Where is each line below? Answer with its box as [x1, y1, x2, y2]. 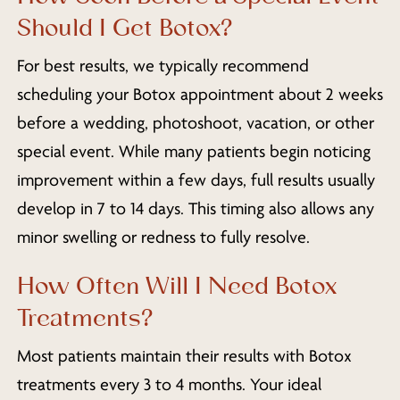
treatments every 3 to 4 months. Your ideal [16, 375, 321, 396]
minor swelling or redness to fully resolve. [16, 227, 310, 247]
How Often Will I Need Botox [16, 270, 337, 304]
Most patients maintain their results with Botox [16, 346, 352, 367]
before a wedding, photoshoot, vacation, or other [16, 112, 374, 133]
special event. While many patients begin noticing [16, 141, 371, 162]
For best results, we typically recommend [16, 55, 309, 76]
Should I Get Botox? [16, 11, 234, 46]
